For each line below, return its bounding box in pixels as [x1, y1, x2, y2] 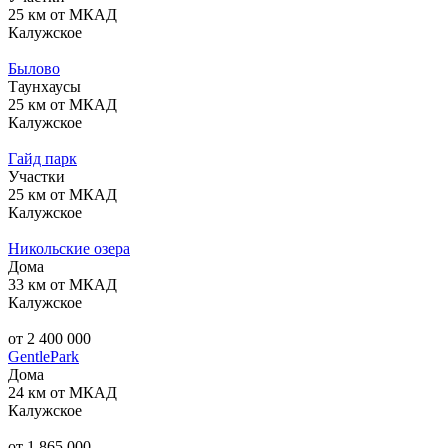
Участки [8, 167, 65, 185]
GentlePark [8, 347, 79, 365]
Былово [8, 59, 60, 77]
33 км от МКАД [8, 275, 117, 293]
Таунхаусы [8, 77, 81, 95]
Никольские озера [8, 239, 130, 257]
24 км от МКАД [8, 383, 117, 401]
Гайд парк [8, 149, 77, 167]
